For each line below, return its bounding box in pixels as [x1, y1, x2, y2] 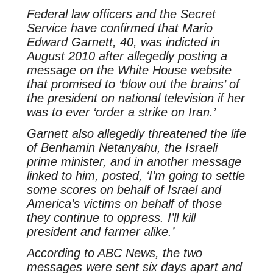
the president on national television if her [26, 91, 245, 105]
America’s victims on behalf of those [26, 197, 222, 211]
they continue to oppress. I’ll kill [26, 211, 196, 225]
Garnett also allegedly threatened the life [26, 127, 246, 141]
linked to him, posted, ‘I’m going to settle [26, 169, 245, 183]
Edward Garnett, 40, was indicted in [26, 35, 220, 49]
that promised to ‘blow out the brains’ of [26, 77, 239, 91]
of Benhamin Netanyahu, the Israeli [26, 141, 218, 155]
